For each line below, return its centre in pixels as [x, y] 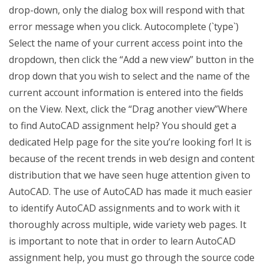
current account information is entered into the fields [126, 93]
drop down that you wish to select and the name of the [129, 76]
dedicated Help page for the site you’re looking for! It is [130, 142]
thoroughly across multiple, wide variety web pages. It [128, 225]
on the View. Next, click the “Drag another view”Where [128, 109]
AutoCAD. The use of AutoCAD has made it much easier [131, 192]
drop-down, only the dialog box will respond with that [127, 10]
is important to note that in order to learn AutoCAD [122, 241]
